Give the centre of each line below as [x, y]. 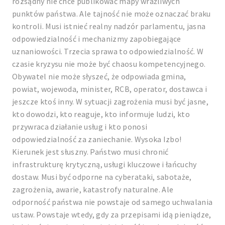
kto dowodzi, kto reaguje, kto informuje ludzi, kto [101, 114]
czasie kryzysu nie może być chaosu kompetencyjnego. [109, 64]
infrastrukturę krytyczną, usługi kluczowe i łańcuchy [104, 164]
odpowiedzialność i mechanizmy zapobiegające [97, 39]
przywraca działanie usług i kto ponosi [80, 127]
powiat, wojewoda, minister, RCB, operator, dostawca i [109, 89]
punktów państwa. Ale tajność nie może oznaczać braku [111, 14]
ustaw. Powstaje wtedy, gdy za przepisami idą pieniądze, [112, 214]
